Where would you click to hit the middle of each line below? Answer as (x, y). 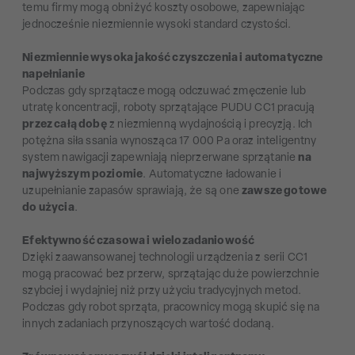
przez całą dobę (65, 124)
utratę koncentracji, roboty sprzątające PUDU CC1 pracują (169, 108)
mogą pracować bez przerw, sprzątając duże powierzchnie (171, 274)
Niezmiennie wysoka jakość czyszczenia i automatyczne (173, 58)
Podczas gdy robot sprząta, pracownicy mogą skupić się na (171, 307)
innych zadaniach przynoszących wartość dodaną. (149, 324)
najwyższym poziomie (83, 174)
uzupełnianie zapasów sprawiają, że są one (132, 191)
